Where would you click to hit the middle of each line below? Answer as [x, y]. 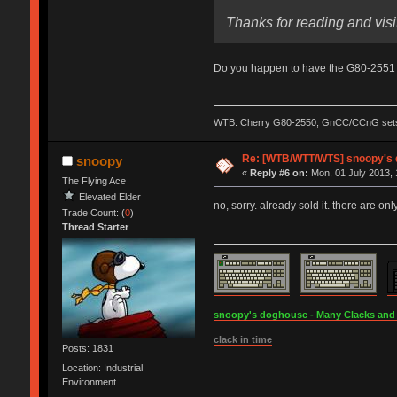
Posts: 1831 [87, 349]
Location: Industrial [102, 367]
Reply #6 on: [280, 172]
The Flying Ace [93, 180]
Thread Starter [95, 226]
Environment [89, 381]
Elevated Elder [109, 196]
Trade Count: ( [93, 212]
